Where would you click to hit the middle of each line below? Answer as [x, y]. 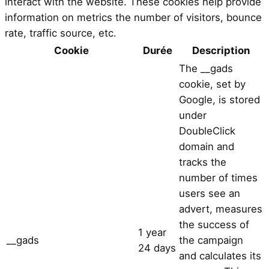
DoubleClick [207, 131]
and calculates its [220, 255]
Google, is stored [219, 99]
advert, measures [221, 209]
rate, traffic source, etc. [61, 33]
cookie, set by [212, 84]
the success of [214, 224]
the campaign [211, 240]
